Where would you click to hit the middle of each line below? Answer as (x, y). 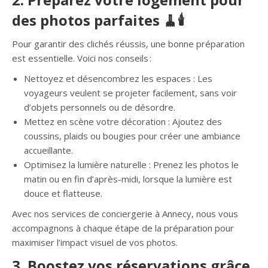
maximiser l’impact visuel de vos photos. (95, 242)
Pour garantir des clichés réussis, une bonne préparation (128, 44)
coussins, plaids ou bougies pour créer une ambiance (132, 136)
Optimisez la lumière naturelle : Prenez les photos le (131, 165)
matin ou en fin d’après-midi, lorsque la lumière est (128, 179)
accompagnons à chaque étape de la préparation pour (123, 228)
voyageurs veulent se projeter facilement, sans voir (130, 93)
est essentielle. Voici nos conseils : (82, 58)
